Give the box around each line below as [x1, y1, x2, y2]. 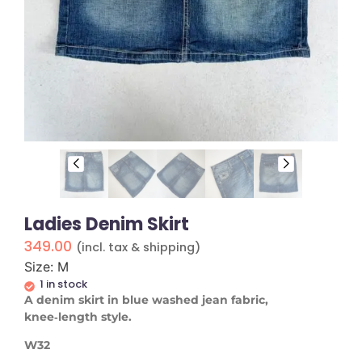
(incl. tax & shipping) [76, 238, 200, 255]
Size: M [24, 258, 69, 275]
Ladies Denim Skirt [24, 211, 189, 237]
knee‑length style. [24, 309, 132, 324]
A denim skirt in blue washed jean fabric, [24, 292, 268, 307]
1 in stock [40, 276, 87, 292]
